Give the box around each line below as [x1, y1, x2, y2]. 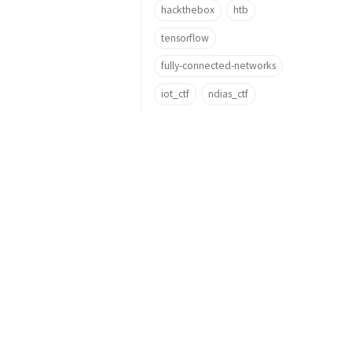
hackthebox [161, 2, 214, 16]
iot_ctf [161, 86, 189, 101]
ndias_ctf [207, 86, 248, 101]
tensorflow [161, 31, 209, 45]
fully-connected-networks [161, 59, 276, 73]
